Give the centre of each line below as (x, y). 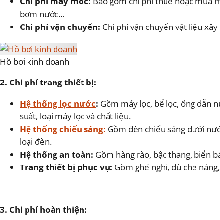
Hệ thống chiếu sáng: (63, 129)
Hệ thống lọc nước (58, 104)
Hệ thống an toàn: (56, 155)
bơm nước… (42, 14)
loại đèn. (36, 142)
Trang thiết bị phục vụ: (66, 167)
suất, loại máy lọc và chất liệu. (75, 116)
